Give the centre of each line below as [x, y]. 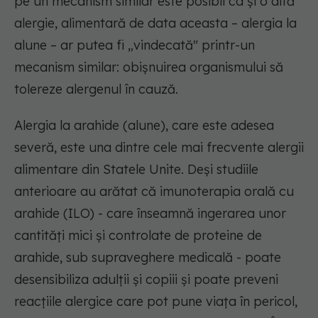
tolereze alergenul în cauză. [96, 89]
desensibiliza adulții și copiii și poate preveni [146, 280]
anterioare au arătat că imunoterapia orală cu [154, 192]
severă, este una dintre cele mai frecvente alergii [159, 148]
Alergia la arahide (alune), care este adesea [144, 126]
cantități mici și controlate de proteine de [138, 236]
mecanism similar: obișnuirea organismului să [149, 67]
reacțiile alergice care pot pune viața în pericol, [156, 302]
